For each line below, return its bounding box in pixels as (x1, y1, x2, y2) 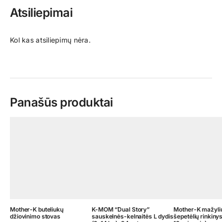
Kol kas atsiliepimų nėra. (10, 36, 91, 45)
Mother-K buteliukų (10, 205, 63, 213)
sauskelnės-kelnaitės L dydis (92, 212, 173, 220)
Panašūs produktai (10, 95, 113, 110)
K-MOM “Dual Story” (92, 205, 150, 213)
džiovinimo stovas (10, 212, 60, 220)
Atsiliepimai (10, 5, 73, 20)
